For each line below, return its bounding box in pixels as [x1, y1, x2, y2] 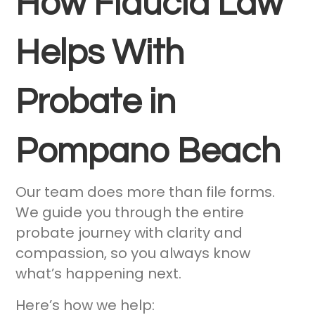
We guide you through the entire [15, 202, 245, 223]
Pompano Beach [15, 134, 281, 171]
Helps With [15, 35, 185, 72]
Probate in [15, 84, 176, 122]
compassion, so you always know [15, 243, 251, 264]
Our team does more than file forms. [15, 182, 276, 202]
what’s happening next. [15, 264, 182, 284]
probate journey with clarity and [15, 223, 243, 243]
